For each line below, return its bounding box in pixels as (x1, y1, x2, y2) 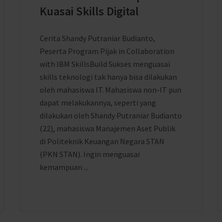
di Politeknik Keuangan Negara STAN (40, 136, 165, 146)
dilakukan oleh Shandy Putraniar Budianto (40, 111, 182, 120)
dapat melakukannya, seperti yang (40, 98, 156, 108)
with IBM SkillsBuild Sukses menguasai (40, 59, 170, 69)
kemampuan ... (40, 162, 88, 172)
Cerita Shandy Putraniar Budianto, (40, 33, 155, 43)
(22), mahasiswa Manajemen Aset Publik (40, 123, 175, 133)
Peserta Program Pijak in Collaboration (40, 46, 174, 56)
